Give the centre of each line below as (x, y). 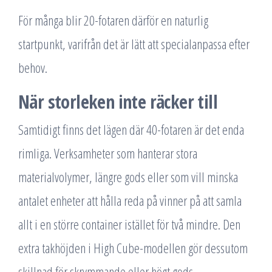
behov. (33, 67)
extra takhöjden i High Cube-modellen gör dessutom (133, 248)
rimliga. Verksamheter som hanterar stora (108, 153)
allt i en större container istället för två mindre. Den (129, 224)
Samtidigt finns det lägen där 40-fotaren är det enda (131, 129)
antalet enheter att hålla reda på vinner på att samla (130, 200)
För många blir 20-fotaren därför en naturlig (113, 20)
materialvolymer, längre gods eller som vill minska (128, 177)
